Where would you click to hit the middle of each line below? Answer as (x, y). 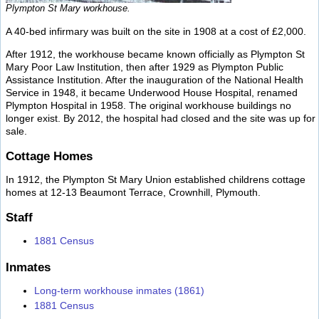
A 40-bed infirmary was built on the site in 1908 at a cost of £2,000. (156, 31)
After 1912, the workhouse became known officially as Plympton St (155, 54)
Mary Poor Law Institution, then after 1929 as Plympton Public (145, 67)
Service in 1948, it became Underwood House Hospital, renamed (152, 93)
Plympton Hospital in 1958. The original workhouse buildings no (148, 106)
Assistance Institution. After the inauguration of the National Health (155, 80)
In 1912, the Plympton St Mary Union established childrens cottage (156, 179)
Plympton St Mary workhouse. (68, 9)
